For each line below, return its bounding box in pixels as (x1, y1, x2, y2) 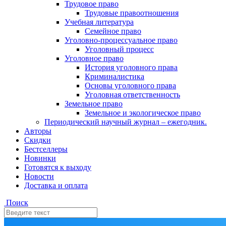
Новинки (24, 154, 56, 162)
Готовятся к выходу (24, 163, 91, 172)
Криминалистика (85, 72, 144, 81)
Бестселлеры (24, 145, 68, 153)
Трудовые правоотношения (85, 9, 179, 17)
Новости (24, 172, 54, 181)
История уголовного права (85, 63, 178, 72)
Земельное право (65, 99, 123, 108)
